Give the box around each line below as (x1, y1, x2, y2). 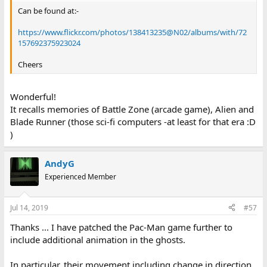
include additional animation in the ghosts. (10, 233, 185, 246)
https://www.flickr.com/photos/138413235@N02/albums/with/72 (17, 26, 247, 38)
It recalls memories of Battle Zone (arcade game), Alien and (10, 103, 254, 116)
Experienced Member (44, 172, 116, 182)
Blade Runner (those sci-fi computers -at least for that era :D (10, 116, 256, 128)
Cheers (17, 58, 42, 70)
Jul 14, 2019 (10, 202, 48, 213)
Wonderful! (10, 91, 56, 103)
